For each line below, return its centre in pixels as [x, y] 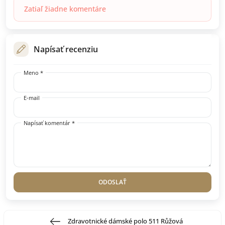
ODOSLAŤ [113, 182]
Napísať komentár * [49, 123]
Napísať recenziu [66, 49]
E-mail [32, 98]
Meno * [33, 73]
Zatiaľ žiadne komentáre [65, 9]
